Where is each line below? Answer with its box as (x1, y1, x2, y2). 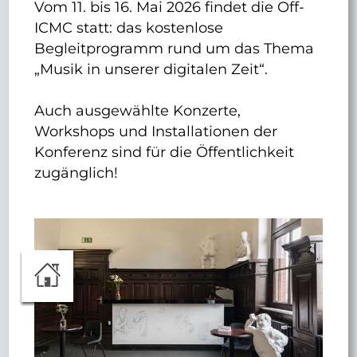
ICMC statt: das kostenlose (34, 18, 224, 36)
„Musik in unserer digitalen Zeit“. (34, 60, 269, 77)
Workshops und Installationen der (34, 122, 278, 139)
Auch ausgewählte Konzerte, (34, 101, 241, 119)
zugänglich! (34, 163, 119, 181)
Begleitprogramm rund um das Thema (34, 39, 315, 57)
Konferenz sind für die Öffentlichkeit (34, 143, 295, 160)
